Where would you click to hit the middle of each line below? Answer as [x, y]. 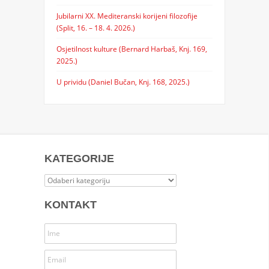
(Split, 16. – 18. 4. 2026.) [95, 27]
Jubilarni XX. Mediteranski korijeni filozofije [127, 15]
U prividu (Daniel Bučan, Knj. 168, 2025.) [123, 81]
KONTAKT [70, 204]
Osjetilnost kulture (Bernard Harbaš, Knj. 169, [131, 48]
